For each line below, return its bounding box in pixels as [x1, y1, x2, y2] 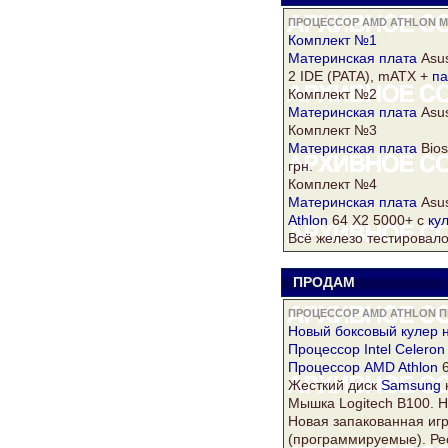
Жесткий [288, 377, 348, 394]
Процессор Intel [288, 341, 391, 358]
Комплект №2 [288, 86, 377, 103]
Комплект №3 [288, 122, 377, 139]
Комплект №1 [288, 32, 377, 49]
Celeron [395, 341, 445, 358]
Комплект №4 [288, 176, 377, 193]
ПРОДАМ [293, 274, 355, 291]
